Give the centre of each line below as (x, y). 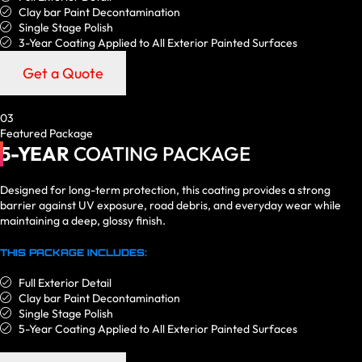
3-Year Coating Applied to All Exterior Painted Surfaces (158, 43)
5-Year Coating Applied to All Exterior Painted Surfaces (158, 329)
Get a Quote (63, 74)
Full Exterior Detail (65, 283)
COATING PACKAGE (160, 154)
